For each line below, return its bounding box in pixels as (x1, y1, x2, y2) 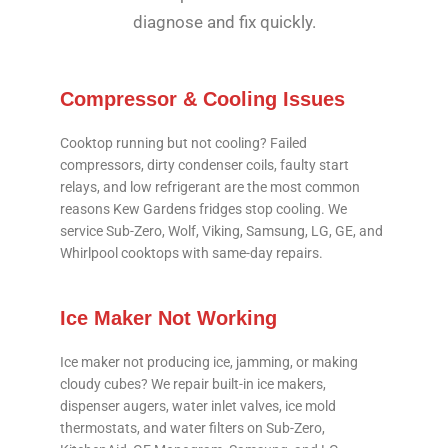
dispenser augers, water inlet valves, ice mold (60, 398, 336, 415)
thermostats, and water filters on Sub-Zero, (60, 420, 325, 437)
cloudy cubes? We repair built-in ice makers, (60, 376, 326, 393)
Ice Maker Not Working (60, 307, 277, 330)
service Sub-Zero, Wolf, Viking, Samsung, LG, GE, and (60, 222, 383, 239)
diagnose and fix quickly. (132, 11, 316, 32)
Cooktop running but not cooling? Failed (60, 134, 307, 151)
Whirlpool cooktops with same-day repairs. (60, 244, 323, 261)
